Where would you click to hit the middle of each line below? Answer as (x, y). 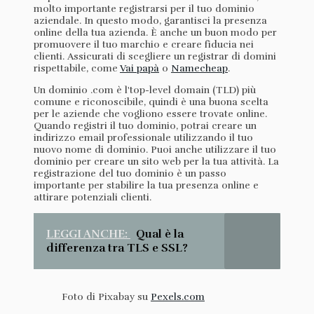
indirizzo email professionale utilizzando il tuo (143, 137)
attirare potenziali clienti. (93, 197)
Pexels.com (178, 296)
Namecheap (199, 68)
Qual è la (160, 234)
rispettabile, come (77, 68)
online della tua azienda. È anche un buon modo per (155, 32)
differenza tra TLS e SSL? (117, 248)
